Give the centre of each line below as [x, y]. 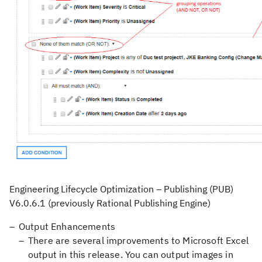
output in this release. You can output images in [131, 254]
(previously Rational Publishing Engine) [128, 203]
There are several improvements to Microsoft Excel [138, 240]
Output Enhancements [67, 226]
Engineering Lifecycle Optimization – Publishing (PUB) [121, 189]
